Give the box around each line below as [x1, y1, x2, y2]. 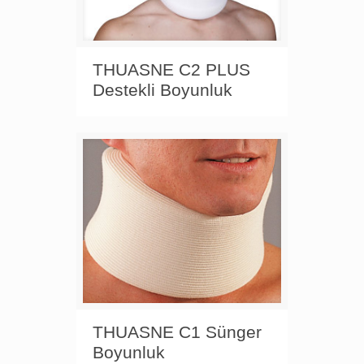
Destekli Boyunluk [93, 80, 232, 100]
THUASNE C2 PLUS [93, 60, 250, 80]
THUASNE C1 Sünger [93, 322, 262, 341]
